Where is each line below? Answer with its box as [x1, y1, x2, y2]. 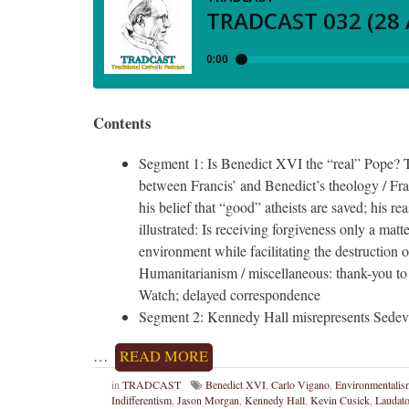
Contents [93, 112, 151, 135]
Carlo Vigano [271, 377, 330, 393]
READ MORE [120, 346, 208, 367]
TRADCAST [122, 377, 181, 393]
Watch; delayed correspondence [139, 285, 320, 305]
